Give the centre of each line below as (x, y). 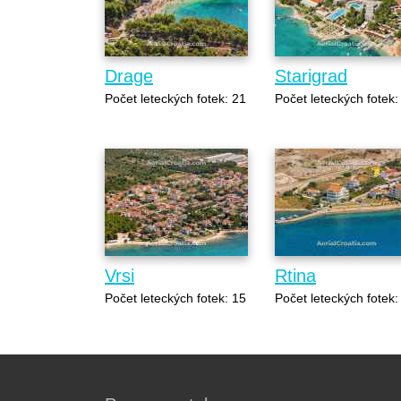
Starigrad (311, 76)
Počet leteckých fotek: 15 (175, 298)
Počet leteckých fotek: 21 (175, 98)
